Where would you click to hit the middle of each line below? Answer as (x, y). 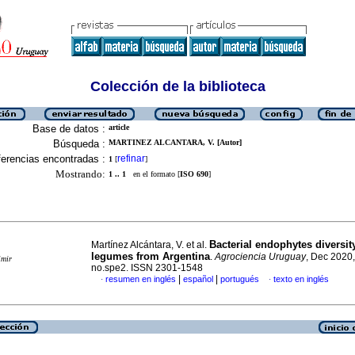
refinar (131, 158)
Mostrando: (80, 174)
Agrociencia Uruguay (260, 257)
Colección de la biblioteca (177, 86)
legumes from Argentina (151, 256)
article (119, 127)
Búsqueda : (79, 144)
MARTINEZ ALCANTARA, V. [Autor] (175, 142)
